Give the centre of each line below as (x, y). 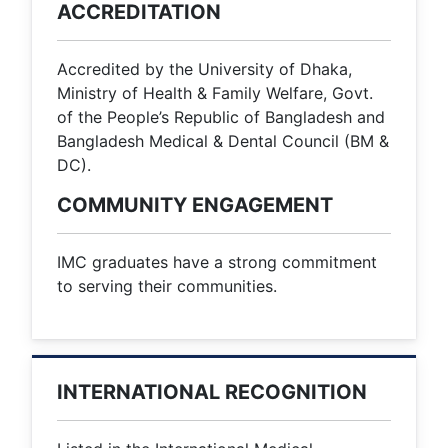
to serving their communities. (167, 286)
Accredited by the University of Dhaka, (204, 69)
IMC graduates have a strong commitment (217, 262)
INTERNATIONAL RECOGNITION (212, 392)
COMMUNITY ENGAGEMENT (195, 205)
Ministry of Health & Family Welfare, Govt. (215, 93)
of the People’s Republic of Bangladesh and (221, 117)
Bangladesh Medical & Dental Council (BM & (223, 141)
